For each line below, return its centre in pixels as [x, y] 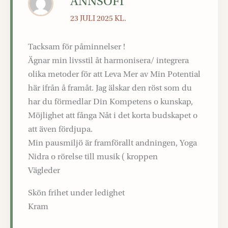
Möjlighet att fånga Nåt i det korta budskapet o [113, 116]
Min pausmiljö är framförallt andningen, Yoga [112, 143]
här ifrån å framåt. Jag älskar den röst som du [110, 88]
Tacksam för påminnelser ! [77, 47]
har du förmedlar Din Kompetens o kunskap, [110, 102]
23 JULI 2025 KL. [98, 19]
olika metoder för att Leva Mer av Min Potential [114, 74]
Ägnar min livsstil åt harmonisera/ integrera [108, 61]
